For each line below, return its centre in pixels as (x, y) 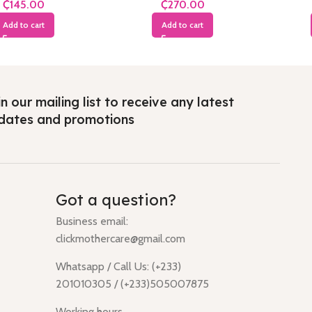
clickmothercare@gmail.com (120, 239)
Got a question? (116, 200)
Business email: (92, 221)
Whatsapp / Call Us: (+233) (118, 267)
